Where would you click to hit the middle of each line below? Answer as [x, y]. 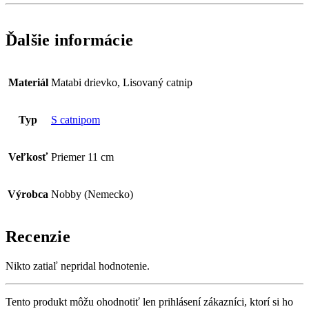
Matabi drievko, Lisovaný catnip [122, 83]
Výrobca [28, 195]
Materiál [28, 83]
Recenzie [38, 236]
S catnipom [76, 120]
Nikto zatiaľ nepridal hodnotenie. [78, 266]
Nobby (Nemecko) [92, 195]
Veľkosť [28, 157]
